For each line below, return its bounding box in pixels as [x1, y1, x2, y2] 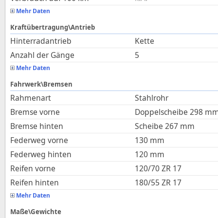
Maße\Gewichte [10, 207, 61, 216]
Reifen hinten [10, 177, 59, 188]
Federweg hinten [10, 149, 72, 160]
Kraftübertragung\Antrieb [10, 23, 95, 32]
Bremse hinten [10, 121, 63, 131]
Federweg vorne [10, 135, 68, 145]
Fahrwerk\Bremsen [10, 80, 73, 89]
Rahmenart [10, 92, 51, 103]
